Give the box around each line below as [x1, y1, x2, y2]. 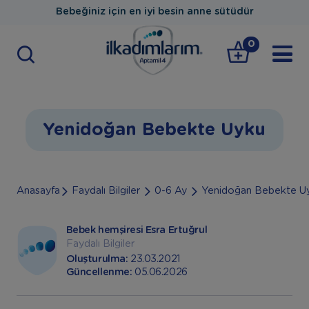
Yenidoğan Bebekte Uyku [43, 121, 266, 139]
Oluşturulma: [66, 255, 130, 265]
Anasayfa [16, 186, 60, 196]
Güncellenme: [66, 268, 134, 278]
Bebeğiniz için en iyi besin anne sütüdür [55, 7, 254, 17]
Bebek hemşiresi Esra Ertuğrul [66, 226, 208, 236]
